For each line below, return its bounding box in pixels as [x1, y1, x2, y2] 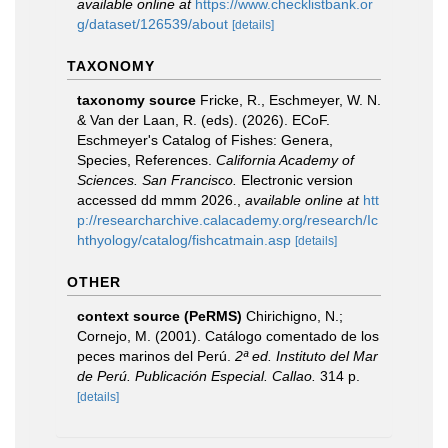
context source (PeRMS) [77, 308, 242, 324]
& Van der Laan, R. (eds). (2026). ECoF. [77, 112, 330, 128]
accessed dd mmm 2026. [77, 192, 237, 208]
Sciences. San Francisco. [77, 172, 237, 188]
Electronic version [237, 172, 353, 188]
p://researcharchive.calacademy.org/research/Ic [77, 212, 378, 228]
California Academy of [216, 152, 354, 168]
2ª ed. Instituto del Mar [235, 348, 378, 364]
